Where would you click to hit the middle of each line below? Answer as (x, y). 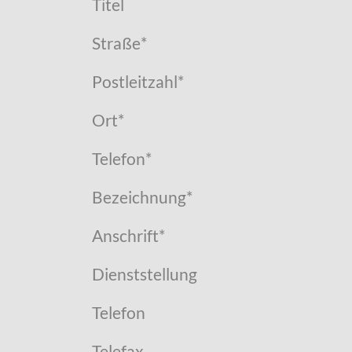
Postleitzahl (135, 82)
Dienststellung (145, 275)
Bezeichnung (139, 198)
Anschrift (125, 236)
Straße (116, 44)
